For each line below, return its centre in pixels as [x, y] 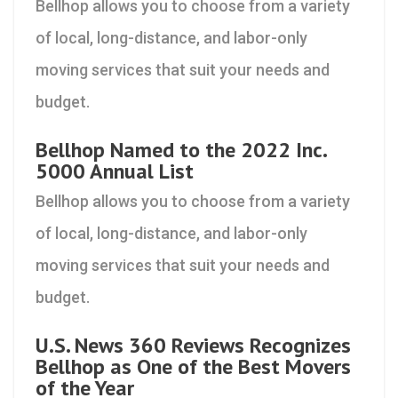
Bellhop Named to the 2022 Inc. [181, 150]
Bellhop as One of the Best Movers [193, 366]
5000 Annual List [115, 171]
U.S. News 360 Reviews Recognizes [193, 345]
